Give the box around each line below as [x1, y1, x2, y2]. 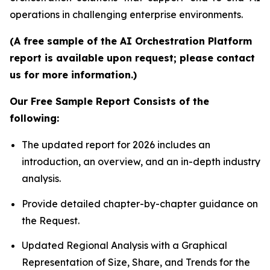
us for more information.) [10, 69, 137, 81]
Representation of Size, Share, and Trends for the [22, 256, 250, 269]
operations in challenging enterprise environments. [10, 8, 243, 21]
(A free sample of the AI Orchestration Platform [10, 35, 252, 48]
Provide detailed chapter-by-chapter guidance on [22, 197, 258, 210]
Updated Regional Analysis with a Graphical [22, 239, 227, 252]
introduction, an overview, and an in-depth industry [22, 155, 260, 168]
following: [10, 112, 59, 125]
